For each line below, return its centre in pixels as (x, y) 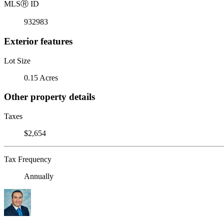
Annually (39, 176)
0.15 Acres (41, 77)
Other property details (49, 97)
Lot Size (17, 60)
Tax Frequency (28, 159)
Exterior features (38, 41)
